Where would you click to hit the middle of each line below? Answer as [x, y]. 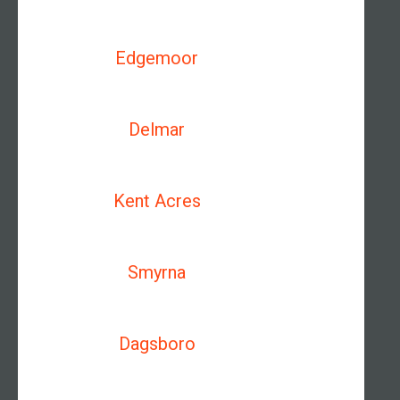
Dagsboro [157, 344]
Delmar [157, 129]
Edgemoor [157, 58]
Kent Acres [157, 201]
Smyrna [157, 272]
